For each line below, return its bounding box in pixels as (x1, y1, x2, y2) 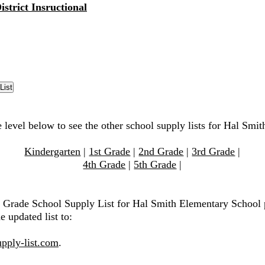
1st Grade (89, 146, 131, 157)
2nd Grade (138, 146, 184, 157)
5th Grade (134, 159, 177, 170)
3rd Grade (192, 146, 235, 157)
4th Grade (83, 159, 126, 170)
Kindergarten (24, 146, 81, 157)
